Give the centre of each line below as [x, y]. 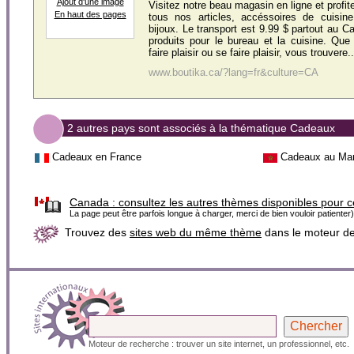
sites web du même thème [196, 233]
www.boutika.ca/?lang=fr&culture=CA [233, 72]
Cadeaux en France [97, 157]
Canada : [92, 203]
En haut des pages [90, 14]
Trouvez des [97, 233]
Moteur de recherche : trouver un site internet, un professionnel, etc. [219, 344]
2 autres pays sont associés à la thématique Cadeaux [201, 128]
